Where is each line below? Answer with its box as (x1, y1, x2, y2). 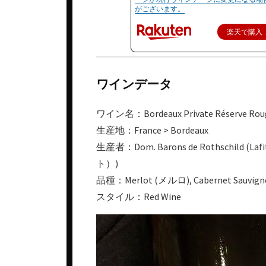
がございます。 (135, 4, 185, 13)
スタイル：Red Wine (96, 190, 181, 202)
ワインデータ (96, 75, 172, 92)
